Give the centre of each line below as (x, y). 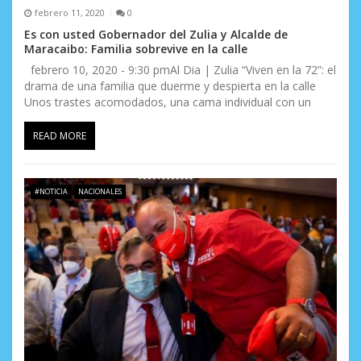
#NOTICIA (51, 191)
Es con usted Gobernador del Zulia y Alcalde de (156, 34)
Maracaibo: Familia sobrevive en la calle (136, 48)
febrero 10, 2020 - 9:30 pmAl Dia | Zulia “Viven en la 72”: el (180, 69)
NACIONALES (100, 191)
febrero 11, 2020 (69, 13)
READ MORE (60, 135)
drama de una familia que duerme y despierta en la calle (170, 85)
